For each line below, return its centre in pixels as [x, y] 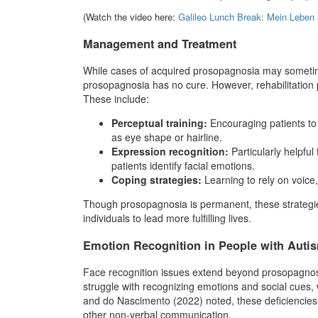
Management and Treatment [160, 43]
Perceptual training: [159, 123]
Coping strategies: [157, 180]
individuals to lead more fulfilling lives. [167, 218]
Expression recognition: [170, 152]
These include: [116, 99]
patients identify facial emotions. [183, 166]
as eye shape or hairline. [167, 137]
